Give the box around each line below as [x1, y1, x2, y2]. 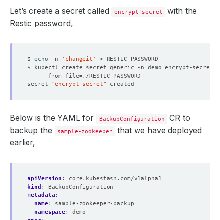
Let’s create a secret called [10, 6, 111, 16]
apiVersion [27, 175, 62, 182]
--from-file [27, 72, 79, 79]
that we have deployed [115, 125, 202, 135]
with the [165, 6, 197, 16]
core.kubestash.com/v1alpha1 [69, 175, 162, 182]
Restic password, [10, 18, 73, 28]
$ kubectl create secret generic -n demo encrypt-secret [27, 64, 217, 71]
